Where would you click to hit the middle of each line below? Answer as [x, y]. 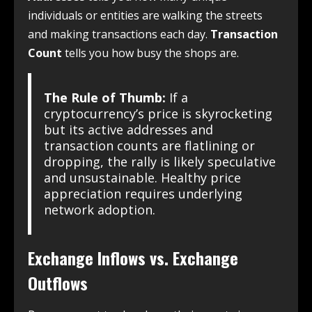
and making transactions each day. [118, 34]
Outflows [58, 283]
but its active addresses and [128, 130]
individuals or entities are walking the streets [145, 16]
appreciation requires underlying [143, 194]
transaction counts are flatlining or [149, 146]
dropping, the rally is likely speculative [159, 162]
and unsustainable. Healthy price [142, 178]
